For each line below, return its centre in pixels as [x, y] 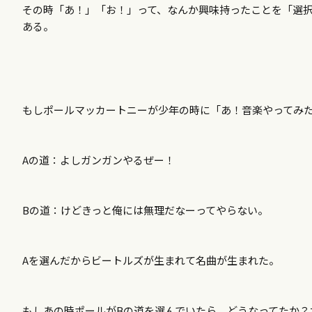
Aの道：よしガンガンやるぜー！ [99, 160]
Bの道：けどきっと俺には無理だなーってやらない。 [145, 210]
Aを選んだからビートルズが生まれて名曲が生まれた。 [151, 260]
